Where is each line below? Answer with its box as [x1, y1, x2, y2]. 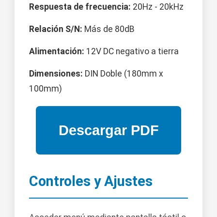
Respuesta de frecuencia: [29, 2, 131, 12]
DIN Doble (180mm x [83, 69, 163, 79]
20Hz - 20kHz [131, 2, 184, 12]
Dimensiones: [29, 69, 83, 79]
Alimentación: [29, 46, 84, 57]
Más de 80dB [82, 24, 135, 34]
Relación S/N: [29, 24, 82, 34]
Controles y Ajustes [29, 173, 153, 190]
